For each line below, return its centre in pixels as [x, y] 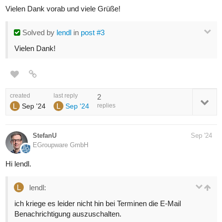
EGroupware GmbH [60, 145]
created [20, 95]
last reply [66, 95]
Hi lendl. [18, 164]
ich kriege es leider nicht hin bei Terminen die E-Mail [98, 203]
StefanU [45, 135]
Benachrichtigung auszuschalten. [68, 214]
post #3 [93, 32]
